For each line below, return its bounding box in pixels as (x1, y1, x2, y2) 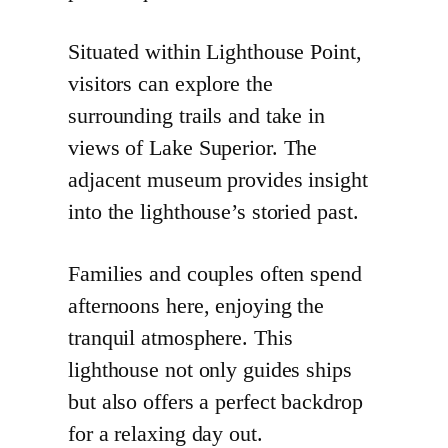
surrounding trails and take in (68, 103, 325, 128)
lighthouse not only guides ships (68, 357, 352, 382)
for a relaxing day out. (68, 421, 263, 446)
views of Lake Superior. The (68, 135, 318, 160)
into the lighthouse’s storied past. (68, 199, 359, 224)
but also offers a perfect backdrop (68, 389, 363, 414)
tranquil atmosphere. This (68, 325, 293, 350)
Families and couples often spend (68, 261, 362, 286)
